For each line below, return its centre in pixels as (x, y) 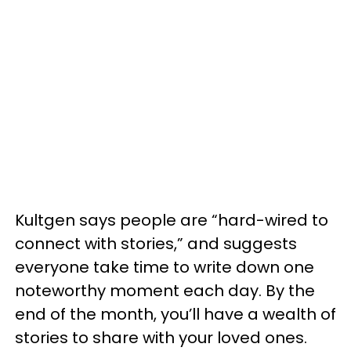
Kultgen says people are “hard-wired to (172, 220)
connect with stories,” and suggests (156, 244)
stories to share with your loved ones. (163, 338)
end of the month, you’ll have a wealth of (175, 314)
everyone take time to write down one (165, 267)
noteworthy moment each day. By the (165, 291)
